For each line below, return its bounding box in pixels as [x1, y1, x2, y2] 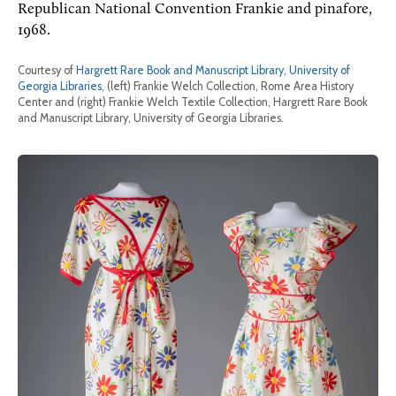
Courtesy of [18, 64, 76, 77]
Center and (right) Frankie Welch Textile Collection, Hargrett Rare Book [18, 95, 368, 109]
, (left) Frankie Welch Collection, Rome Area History [102, 80, 354, 93]
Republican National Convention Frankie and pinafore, [18, 2, 372, 17]
